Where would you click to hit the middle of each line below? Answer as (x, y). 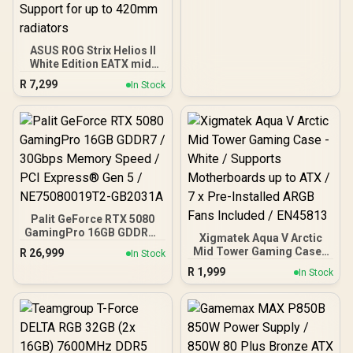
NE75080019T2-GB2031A (93, 273)
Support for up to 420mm (93, 144)
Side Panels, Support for (93, 104)
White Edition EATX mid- (93, 64)
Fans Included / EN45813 (260, 305)
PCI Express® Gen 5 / (93, 259)
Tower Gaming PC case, (93, 77)
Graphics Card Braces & (93, 131)
